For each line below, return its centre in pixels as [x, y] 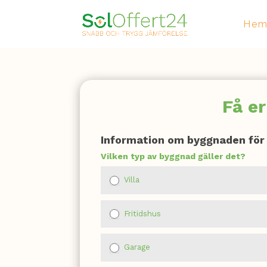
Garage [136, 247]
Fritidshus [142, 213]
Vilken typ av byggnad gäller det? [173, 156]
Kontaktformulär [137, 131]
